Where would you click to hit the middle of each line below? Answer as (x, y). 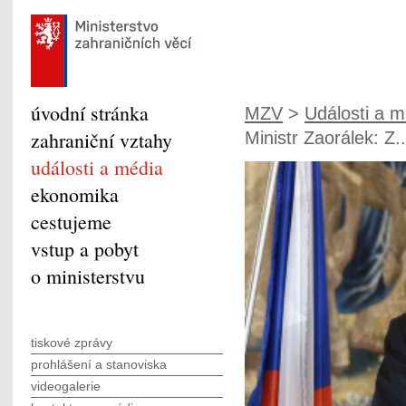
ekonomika (75, 194)
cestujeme (71, 222)
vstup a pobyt (85, 249)
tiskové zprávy (72, 343)
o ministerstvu (88, 276)
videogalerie (66, 386)
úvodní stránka (90, 113)
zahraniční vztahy (101, 140)
